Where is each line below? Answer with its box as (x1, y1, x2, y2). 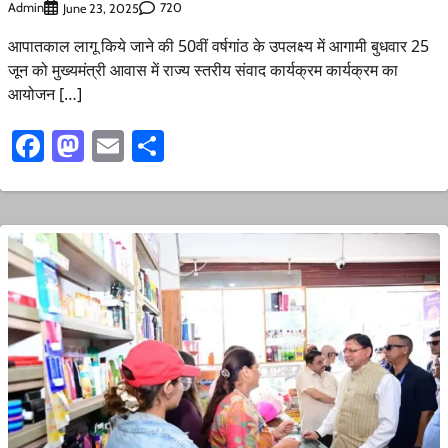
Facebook (44, 125, 173, 165)
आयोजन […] (8, 82, 82, 105)
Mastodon (84, 125, 221, 165)
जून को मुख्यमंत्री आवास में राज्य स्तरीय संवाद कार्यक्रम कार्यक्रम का (8, 58, 398, 81)
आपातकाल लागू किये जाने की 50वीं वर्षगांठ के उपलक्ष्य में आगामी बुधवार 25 (8, 34, 429, 57)
